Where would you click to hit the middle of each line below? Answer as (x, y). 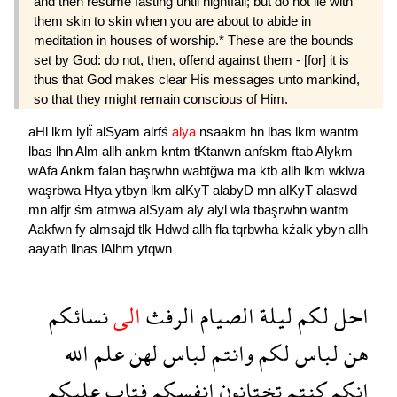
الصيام (225, 316)
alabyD (235, 191)
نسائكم (78, 316)
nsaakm (225, 132)
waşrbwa (56, 191)
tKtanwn (219, 152)
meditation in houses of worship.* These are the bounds (194, 41)
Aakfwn (52, 230)
